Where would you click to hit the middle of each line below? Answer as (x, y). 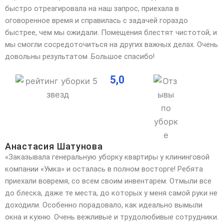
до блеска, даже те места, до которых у (76, 193)
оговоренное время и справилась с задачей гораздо (96, 21)
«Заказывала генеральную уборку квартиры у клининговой (107, 157)
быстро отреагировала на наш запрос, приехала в (92, 9)
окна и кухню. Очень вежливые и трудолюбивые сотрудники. (112, 217)
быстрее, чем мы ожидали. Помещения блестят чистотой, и (111, 33)
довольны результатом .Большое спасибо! (80, 57)
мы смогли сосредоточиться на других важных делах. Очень (111, 45)
